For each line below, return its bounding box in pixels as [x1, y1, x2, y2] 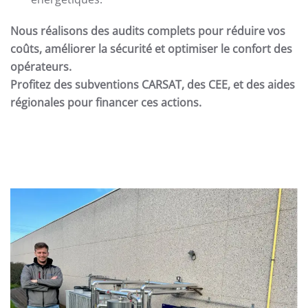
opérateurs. [10, 59, 71, 75]
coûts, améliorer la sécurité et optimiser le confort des [10, 41, 292, 57]
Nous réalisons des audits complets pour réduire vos [10, 23, 285, 39]
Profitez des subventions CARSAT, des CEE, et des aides [10, 77, 295, 93]
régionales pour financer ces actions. [10, 95, 201, 111]
